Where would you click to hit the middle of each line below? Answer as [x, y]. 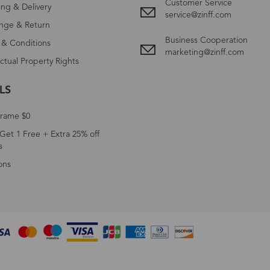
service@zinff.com [198, 15]
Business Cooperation [206, 40]
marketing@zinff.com [204, 52]
